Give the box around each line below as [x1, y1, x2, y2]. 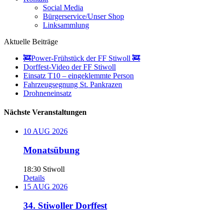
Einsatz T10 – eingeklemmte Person [23, 71, 134, 80]
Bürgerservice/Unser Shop [43, 12, 124, 20]
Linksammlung [43, 20, 89, 29]
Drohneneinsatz [23, 89, 72, 97]
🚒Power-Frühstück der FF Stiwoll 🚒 [23, 54, 140, 62]
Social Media [43, 3, 83, 12]
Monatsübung [23, 145, 80, 156]
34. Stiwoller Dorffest [23, 200, 107, 211]
